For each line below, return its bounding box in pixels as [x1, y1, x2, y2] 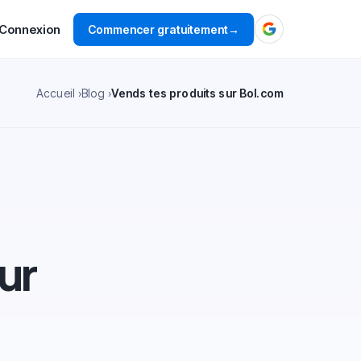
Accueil [35, 86, 75, 100]
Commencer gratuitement [88, 22, 228, 36]
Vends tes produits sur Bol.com [110, 86, 284, 100]
